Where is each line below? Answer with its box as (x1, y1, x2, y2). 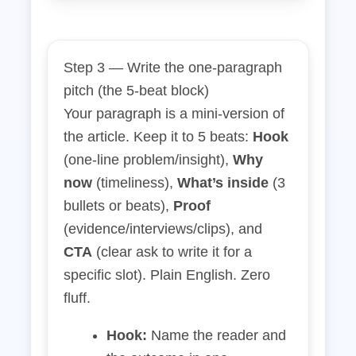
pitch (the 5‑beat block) (64, 83, 209, 99)
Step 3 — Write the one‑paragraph (64, 60, 282, 75)
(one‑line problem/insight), (64, 152, 233, 168)
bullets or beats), (64, 198, 173, 214)
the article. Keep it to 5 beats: (64, 129, 253, 145)
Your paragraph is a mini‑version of (64, 106, 284, 122)
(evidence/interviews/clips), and (64, 221, 262, 237)
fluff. (64, 290, 91, 306)
